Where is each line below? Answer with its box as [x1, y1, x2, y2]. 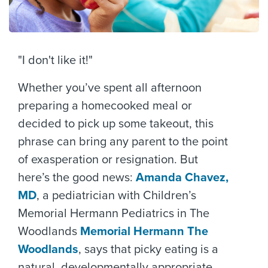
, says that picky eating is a [78, 242, 218, 257]
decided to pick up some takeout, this [18, 117, 214, 131]
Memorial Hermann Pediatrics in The [18, 206, 209, 221]
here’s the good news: [18, 170, 136, 185]
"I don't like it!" [18, 53, 93, 68]
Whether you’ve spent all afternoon [18, 81, 202, 95]
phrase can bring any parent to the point [18, 135, 228, 149]
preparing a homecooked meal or [18, 99, 192, 113]
